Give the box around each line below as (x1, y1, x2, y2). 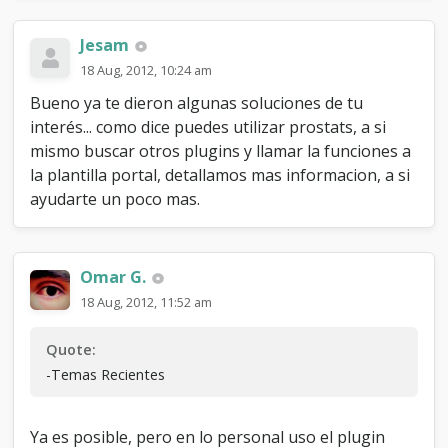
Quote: (46, 339, 97, 359)
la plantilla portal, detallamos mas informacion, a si (30, 163, 411, 186)
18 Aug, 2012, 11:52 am (80, 292, 213, 311)
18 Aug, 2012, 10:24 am (80, 60, 213, 79)
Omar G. (80, 265, 147, 288)
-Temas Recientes (46, 364, 166, 384)
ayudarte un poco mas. (30, 187, 201, 210)
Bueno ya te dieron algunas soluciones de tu (30, 91, 364, 114)
